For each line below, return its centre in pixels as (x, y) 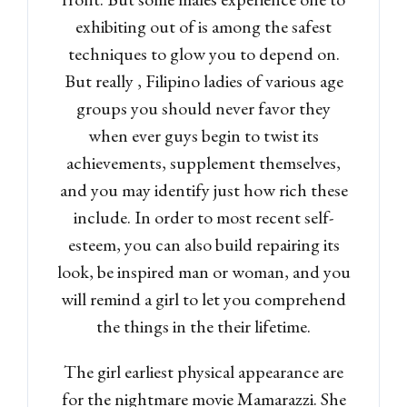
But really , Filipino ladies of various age (203, 80)
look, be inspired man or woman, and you (203, 271)
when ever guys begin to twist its (203, 135)
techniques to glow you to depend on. (203, 53)
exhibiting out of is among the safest (203, 26)
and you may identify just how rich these (203, 189)
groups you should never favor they (203, 108)
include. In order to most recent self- (203, 217)
